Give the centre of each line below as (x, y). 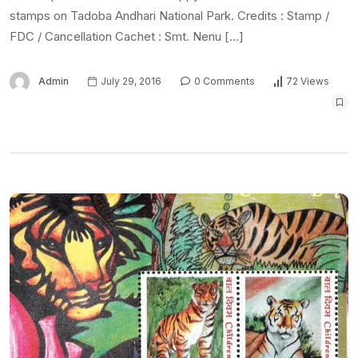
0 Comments (223, 81)
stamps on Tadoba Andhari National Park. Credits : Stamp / (169, 15)
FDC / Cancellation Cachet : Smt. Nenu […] (127, 36)
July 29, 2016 (130, 81)
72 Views (308, 82)
